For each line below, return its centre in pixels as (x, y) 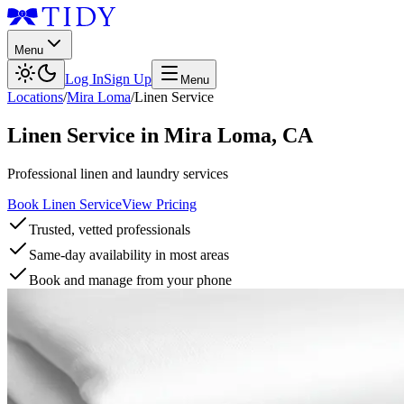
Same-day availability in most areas (129, 254)
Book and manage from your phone (130, 280)
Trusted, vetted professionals (110, 229)
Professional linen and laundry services (118, 173)
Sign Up (128, 79)
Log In (84, 79)
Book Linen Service (64, 204)
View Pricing (159, 204)
